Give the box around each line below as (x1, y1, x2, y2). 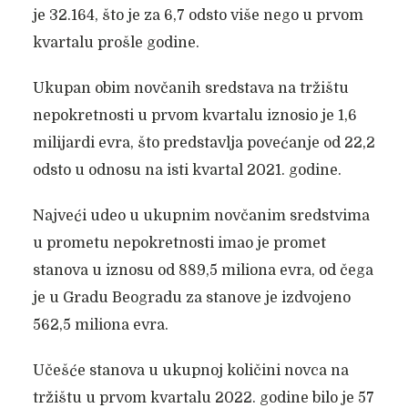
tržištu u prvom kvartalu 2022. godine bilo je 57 (32, 390, 374, 406)
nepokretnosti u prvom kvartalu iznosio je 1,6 (32, 107, 357, 124)
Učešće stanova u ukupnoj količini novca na (32, 362, 349, 379)
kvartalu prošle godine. (32, 35, 199, 51)
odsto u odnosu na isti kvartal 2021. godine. (32, 162, 342, 178)
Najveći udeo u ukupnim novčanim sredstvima (32, 208, 370, 224)
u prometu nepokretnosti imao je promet (32, 235, 326, 251)
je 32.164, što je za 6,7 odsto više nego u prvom (32, 7, 363, 24)
